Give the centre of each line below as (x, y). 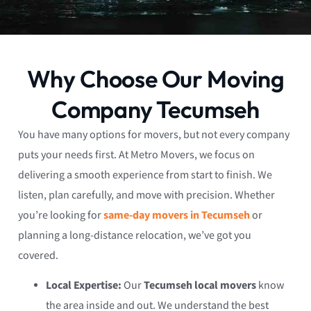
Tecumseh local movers (200, 286)
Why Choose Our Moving (155, 78)
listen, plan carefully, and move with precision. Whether (146, 195)
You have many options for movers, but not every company (154, 135)
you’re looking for (61, 215)
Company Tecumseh (155, 109)
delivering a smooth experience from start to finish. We (145, 175)
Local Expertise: (84, 286)
